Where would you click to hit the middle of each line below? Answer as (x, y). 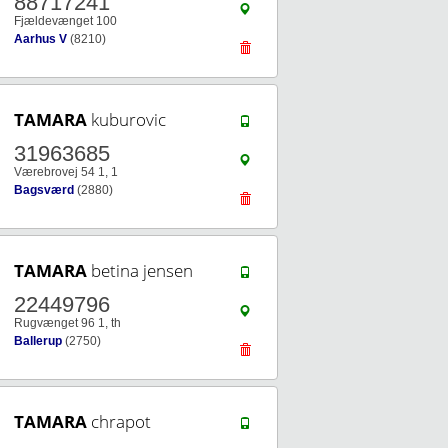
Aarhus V (40, 39)
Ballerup (38, 341)
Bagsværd (44, 190)
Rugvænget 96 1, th (67, 323)
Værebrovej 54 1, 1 (66, 172)
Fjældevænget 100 (65, 21)
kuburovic (126, 119)
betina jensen (140, 270)
